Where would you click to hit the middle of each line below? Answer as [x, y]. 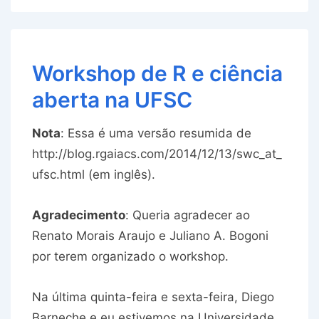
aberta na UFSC [112, 100]
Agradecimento [79, 215]
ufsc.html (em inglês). [94, 175]
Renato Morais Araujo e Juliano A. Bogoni [150, 236]
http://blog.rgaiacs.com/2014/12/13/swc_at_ [157, 154]
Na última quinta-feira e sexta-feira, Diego [153, 297]
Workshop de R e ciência [157, 74]
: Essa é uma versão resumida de [156, 134]
